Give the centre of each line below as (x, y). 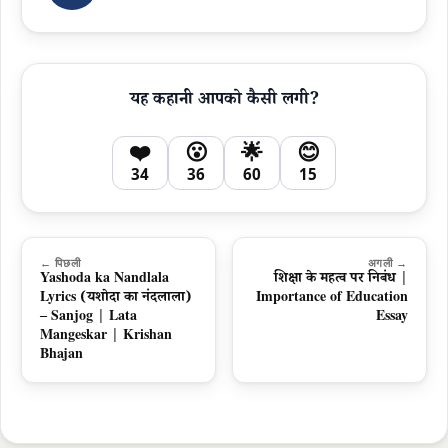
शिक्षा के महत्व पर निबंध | (341, 280)
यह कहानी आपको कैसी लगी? (224, 101)
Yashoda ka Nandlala (104, 280)
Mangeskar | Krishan (106, 337)
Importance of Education (332, 299)
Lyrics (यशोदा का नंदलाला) (116, 299)
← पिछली (60, 262)
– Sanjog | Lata (88, 318)
